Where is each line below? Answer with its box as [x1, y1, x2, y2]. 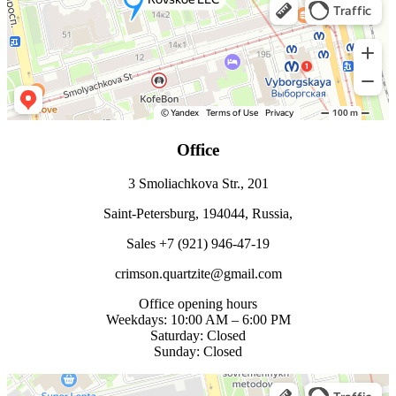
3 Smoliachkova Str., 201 [127, 176, 269, 192]
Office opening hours [139, 296, 257, 312]
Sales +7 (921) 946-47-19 [126, 236, 270, 252]
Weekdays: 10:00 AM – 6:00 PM [105, 312, 291, 328]
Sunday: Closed [154, 344, 242, 360]
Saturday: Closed [150, 328, 246, 344]
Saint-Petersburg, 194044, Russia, [103, 206, 293, 222]
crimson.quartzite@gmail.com [114, 266, 282, 282]
